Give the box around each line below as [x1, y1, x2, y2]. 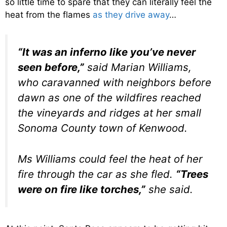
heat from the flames [5, 10, 93, 20]
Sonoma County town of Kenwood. [18, 121, 187, 134]
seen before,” [18, 60, 84, 73]
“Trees [176, 167, 208, 180]
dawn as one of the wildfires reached [18, 91, 201, 104]
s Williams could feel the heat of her [27, 152, 203, 165]
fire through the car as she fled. [18, 167, 176, 180]
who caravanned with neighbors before [18, 75, 211, 89]
